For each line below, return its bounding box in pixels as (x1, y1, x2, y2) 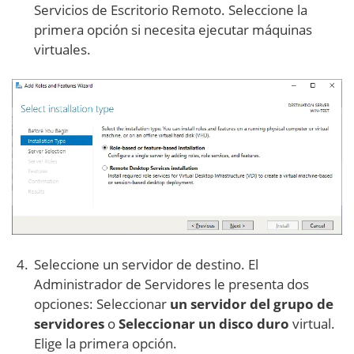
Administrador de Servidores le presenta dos (34, 275, 309, 294)
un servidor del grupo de (170, 295, 333, 314)
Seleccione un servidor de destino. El (34, 255, 258, 274)
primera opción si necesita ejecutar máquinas (34, 21, 312, 40)
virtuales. (34, 40, 91, 59)
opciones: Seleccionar (34, 295, 170, 314)
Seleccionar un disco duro (119, 314, 289, 333)
